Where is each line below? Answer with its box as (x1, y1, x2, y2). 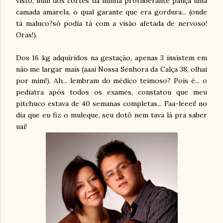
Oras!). (16, 30, 39, 40)
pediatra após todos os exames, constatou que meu (16, 88, 207, 97)
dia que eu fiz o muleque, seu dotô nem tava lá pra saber (16, 111, 207, 120)
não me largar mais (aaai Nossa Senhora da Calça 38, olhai (16, 65, 207, 74)
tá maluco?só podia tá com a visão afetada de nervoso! (16, 19, 207, 28)
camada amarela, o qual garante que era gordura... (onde (16, 7, 207, 17)
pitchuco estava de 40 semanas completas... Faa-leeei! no (16, 99, 207, 109)
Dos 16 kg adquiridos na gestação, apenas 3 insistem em (16, 53, 207, 63)
